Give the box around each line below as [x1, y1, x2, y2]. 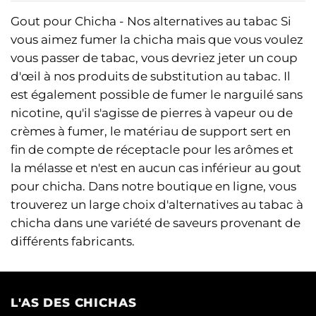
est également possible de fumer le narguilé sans [11, 87, 303, 102]
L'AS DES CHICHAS [11, 295, 137, 310]
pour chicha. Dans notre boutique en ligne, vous [11, 178, 296, 193]
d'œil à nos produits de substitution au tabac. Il [11, 68, 291, 83]
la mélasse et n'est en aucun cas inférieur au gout [11, 160, 301, 175]
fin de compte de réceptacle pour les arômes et [11, 142, 293, 157]
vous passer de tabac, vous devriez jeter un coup [11, 50, 298, 65]
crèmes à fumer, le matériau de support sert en [11, 123, 291, 138]
